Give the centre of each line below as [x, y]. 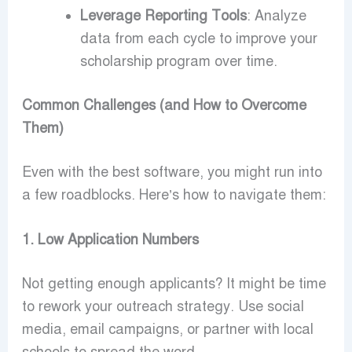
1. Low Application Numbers [110, 240]
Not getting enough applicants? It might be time [174, 284]
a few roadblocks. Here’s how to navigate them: [174, 194]
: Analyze [276, 15]
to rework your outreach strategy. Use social [163, 307]
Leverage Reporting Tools [163, 15]
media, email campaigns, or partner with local [167, 330]
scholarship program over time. [178, 61]
